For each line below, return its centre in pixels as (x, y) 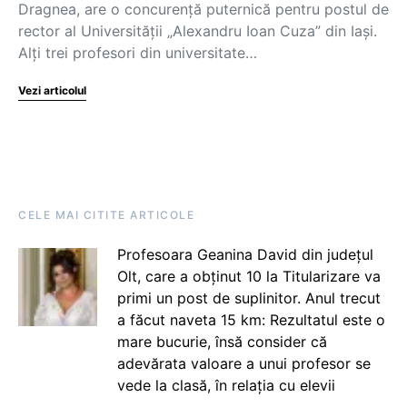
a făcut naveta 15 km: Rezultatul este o (251, 319)
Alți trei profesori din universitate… (138, 52)
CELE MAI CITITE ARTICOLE (106, 214)
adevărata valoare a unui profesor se (243, 363)
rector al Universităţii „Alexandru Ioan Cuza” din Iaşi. (198, 30)
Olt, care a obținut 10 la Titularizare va (248, 276)
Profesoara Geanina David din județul (245, 254)
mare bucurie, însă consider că (222, 341)
